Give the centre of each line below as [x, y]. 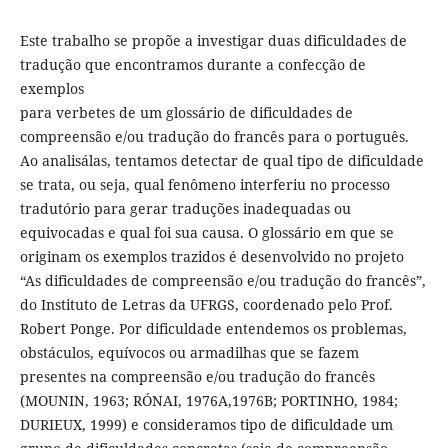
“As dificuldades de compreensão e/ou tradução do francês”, [222, 280]
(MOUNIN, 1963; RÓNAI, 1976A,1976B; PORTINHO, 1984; [208, 400]
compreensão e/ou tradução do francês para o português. [214, 136]
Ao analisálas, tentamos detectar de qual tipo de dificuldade [221, 160]
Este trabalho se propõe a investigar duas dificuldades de [213, 40]
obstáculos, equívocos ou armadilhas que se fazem [189, 352]
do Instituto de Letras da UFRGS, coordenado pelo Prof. [206, 304]
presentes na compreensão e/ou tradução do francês [197, 376]
